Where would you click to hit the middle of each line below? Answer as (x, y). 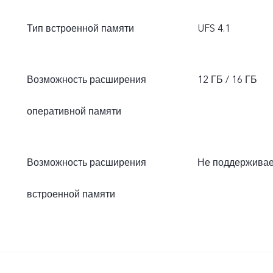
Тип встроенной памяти (80, 29)
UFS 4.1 (214, 29)
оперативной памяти (74, 112)
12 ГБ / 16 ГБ (227, 80)
